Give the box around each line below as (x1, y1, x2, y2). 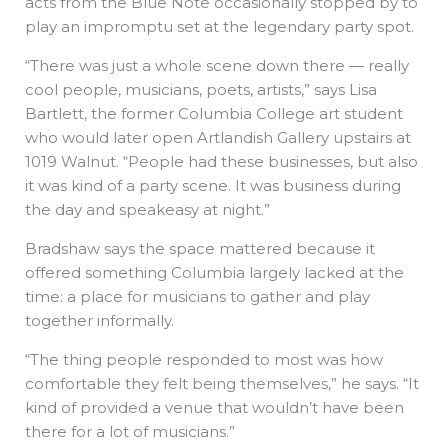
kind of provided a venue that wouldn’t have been (25, 397, 404, 417)
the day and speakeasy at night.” (25, 199, 274, 219)
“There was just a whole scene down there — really (25, 55, 409, 75)
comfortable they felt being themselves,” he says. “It (25, 373, 419, 393)
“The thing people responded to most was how (25, 349, 383, 369)
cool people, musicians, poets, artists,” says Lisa (25, 79, 377, 99)
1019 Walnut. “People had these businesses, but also (25, 151, 418, 171)
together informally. (25, 310, 178, 330)
